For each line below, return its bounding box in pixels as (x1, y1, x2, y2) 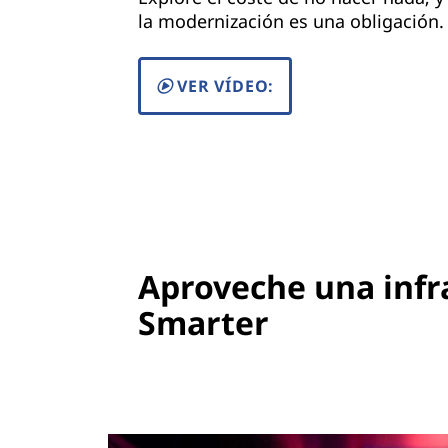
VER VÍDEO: (172, 75, 275, 98)
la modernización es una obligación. (137, 9, 444, 34)
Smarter (137, 300, 269, 344)
